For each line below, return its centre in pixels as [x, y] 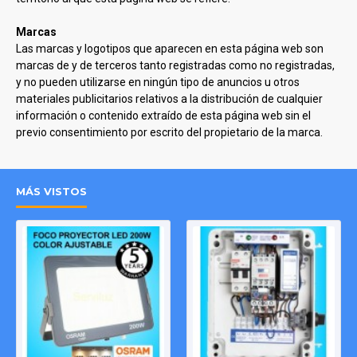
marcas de [44, 65]
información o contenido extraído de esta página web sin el [163, 116]
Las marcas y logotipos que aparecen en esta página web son [170, 49]
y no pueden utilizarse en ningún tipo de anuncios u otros [158, 82]
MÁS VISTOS [51, 191]
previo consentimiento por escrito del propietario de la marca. [169, 132]
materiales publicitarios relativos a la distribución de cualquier [169, 99]
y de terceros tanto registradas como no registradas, [203, 65]
